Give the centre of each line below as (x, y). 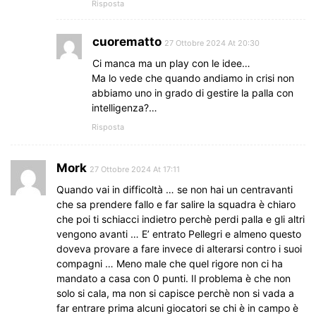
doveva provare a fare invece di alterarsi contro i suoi (179, 248)
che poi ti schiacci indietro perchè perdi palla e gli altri (181, 219)
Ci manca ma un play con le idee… (171, 63)
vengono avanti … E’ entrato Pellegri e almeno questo (179, 233)
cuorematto (127, 41)
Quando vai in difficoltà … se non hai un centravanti (175, 189)
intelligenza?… (124, 107)
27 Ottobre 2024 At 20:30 (212, 43)
